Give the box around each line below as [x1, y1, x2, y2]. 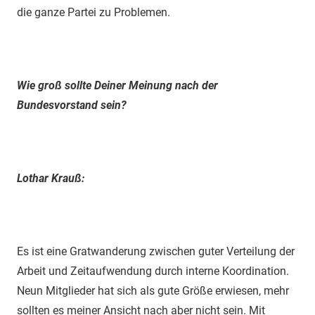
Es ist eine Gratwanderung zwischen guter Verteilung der [17, 244, 295, 258]
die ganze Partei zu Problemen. [17, 5, 170, 19]
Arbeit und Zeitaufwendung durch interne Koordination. [17, 264, 289, 278]
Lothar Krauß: [17, 171, 84, 185]
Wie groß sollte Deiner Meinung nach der [17, 78, 218, 92]
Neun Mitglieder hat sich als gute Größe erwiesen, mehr [17, 283, 289, 297]
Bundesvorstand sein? [17, 98, 127, 112]
